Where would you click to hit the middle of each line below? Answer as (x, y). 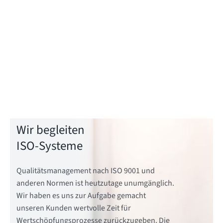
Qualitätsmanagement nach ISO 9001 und (85, 171)
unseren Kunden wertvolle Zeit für (73, 208)
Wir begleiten (50, 130)
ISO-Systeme (49, 146)
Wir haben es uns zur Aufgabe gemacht (81, 196)
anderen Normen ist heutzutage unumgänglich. (95, 183)
